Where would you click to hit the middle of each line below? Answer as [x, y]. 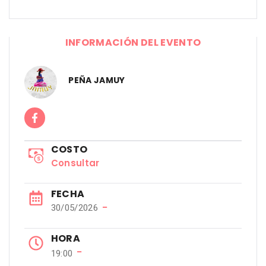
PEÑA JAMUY [97, 80]
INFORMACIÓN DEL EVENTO [133, 42]
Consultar [75, 163]
